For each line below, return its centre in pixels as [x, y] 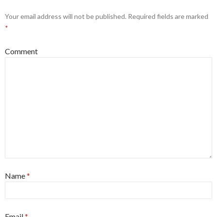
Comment [21, 51]
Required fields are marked [167, 16]
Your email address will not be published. [66, 16]
